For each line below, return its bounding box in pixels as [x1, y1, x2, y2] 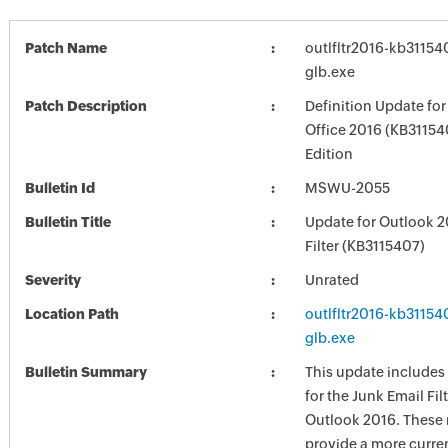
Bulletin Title [24, 214, 111, 230]
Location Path [24, 306, 119, 322]
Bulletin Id [24, 180, 95, 196]
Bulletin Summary [24, 364, 147, 380]
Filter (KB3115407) [304, 238, 425, 254]
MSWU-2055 [304, 180, 390, 196]
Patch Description [24, 98, 147, 114]
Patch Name [24, 40, 107, 56]
